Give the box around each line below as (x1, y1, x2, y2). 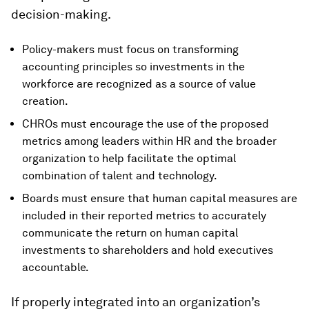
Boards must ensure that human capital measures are (22, 192, 297, 206)
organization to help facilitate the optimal (22, 152, 236, 166)
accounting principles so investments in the (22, 60, 245, 74)
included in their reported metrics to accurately (22, 209, 266, 223)
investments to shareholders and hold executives (22, 243, 273, 257)
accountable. (22, 261, 89, 275)
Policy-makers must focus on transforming (22, 43, 239, 57)
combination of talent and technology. (22, 169, 217, 183)
